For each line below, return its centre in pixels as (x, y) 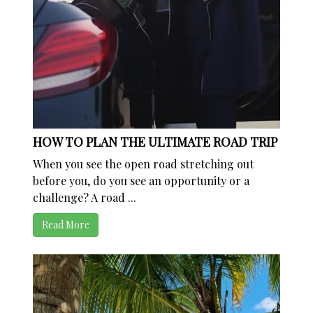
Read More (66, 225)
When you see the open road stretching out (144, 164)
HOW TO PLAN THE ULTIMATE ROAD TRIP (155, 142)
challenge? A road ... (85, 198)
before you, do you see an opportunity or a (141, 181)
